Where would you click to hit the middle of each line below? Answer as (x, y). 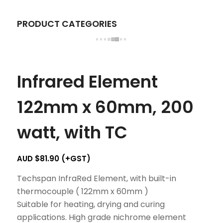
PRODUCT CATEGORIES (67, 24)
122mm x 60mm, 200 (105, 107)
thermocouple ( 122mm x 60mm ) (82, 191)
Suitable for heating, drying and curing (91, 204)
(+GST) (75, 159)
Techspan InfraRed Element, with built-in (96, 178)
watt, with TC (72, 133)
